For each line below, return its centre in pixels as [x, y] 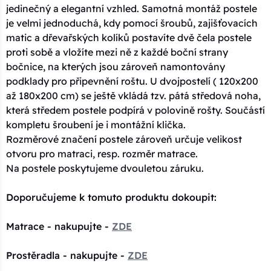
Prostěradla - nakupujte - [67, 256]
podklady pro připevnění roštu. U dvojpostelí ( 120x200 [132, 81]
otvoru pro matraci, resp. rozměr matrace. [102, 154]
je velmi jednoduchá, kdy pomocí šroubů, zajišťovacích [132, 23]
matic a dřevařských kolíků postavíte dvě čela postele [129, 38]
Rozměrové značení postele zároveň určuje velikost [124, 139]
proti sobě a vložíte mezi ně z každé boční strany [117, 52]
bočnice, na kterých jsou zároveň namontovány [116, 67]
